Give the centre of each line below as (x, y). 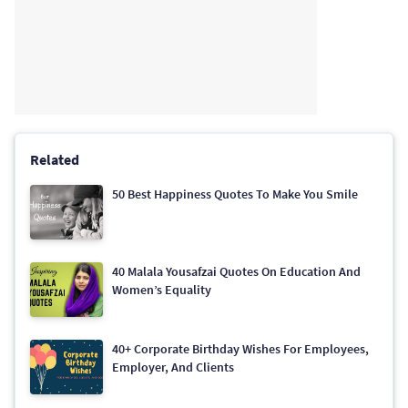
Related (55, 159)
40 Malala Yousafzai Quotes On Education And (236, 272)
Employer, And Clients (173, 367)
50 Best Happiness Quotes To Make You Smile (235, 194)
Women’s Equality (162, 290)
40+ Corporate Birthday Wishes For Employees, (240, 349)
